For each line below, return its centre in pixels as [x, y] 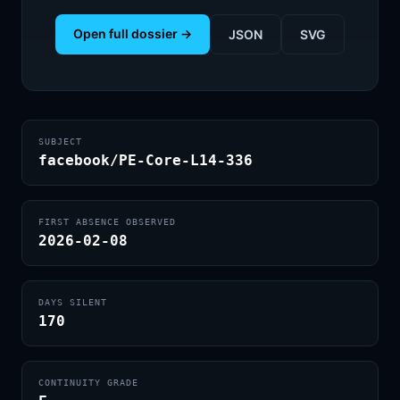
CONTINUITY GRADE [88, 383]
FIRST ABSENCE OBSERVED [107, 222]
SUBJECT [60, 142]
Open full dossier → [133, 33]
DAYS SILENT [73, 302]
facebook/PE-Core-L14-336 [146, 160]
